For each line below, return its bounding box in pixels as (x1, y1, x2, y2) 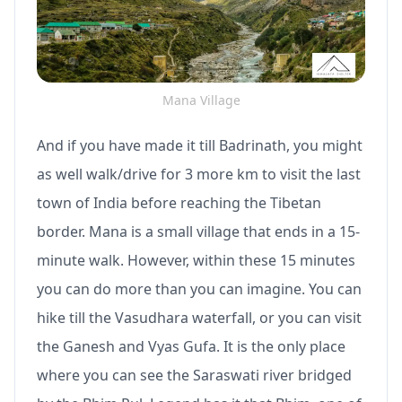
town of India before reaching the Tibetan (37, 193, 321, 214)
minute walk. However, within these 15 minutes (37, 250, 355, 271)
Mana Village (162, 92, 240, 109)
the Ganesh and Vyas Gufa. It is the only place (37, 336, 345, 357)
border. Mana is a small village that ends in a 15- (37, 222, 360, 242)
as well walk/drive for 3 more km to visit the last (37, 164, 361, 185)
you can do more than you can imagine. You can (37, 279, 362, 300)
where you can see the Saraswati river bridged (37, 365, 352, 386)
